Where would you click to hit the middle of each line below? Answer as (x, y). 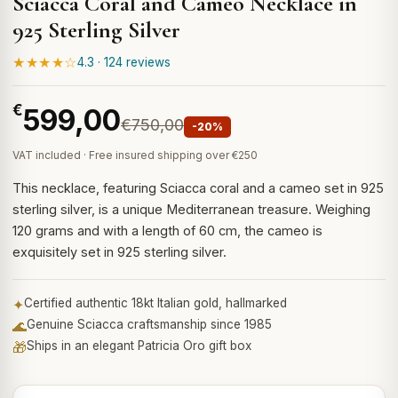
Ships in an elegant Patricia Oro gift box (139, 346)
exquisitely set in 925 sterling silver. (119, 252)
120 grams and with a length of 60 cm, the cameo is (167, 231)
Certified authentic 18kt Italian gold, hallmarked (155, 303)
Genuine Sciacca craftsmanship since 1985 (149, 324)
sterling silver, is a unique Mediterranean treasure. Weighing (191, 209)
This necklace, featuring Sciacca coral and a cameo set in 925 (198, 188)
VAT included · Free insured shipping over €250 (135, 155)
